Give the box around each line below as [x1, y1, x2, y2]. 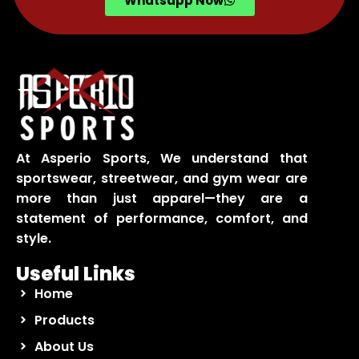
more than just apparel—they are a [16, 188, 308, 208]
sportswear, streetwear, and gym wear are [16, 168, 308, 188]
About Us [34, 337, 94, 356]
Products [34, 310, 95, 329]
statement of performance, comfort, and [16, 208, 308, 228]
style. [16, 228, 52, 248]
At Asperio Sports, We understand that [16, 148, 308, 167]
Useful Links [16, 260, 136, 287]
